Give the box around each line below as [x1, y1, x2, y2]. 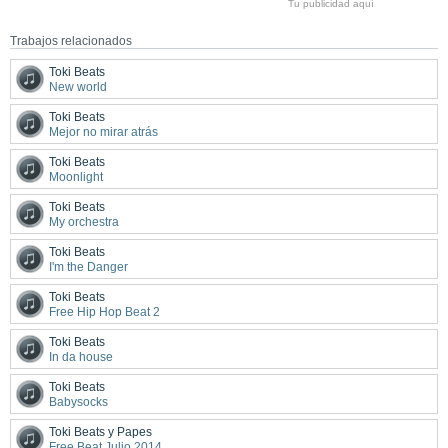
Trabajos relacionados [10, 33, 132, 48]
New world [49, 79, 107, 94]
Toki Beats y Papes [49, 424, 152, 439]
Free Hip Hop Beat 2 [49, 304, 160, 319]
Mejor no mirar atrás [49, 124, 158, 139]
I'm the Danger [49, 259, 128, 274]
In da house [49, 349, 113, 364]
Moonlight [49, 169, 103, 184]
